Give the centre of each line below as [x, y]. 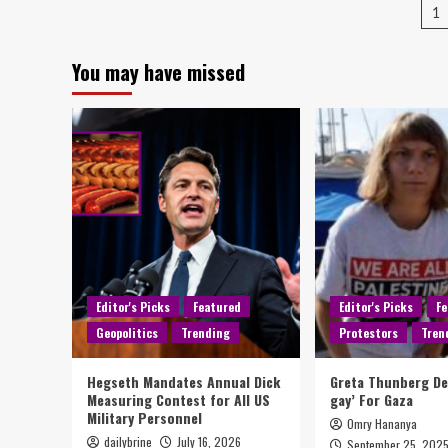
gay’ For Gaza [371, 399]
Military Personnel [144, 417]
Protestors [368, 332]
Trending [205, 332]
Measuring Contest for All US [178, 399]
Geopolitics [127, 332]
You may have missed [158, 72]
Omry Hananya [382, 423]
